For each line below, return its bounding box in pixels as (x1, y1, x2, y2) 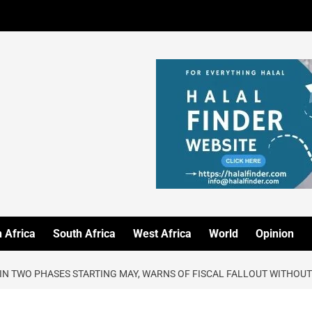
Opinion (256, 227, 294, 240)
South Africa (53, 227, 116, 240)
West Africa (133, 227, 192, 240)
